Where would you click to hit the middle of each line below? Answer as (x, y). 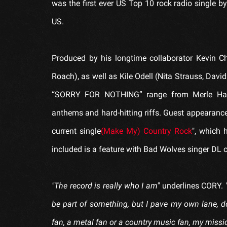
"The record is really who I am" (106, 185)
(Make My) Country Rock (147, 131)
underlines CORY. (192, 185)
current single (77, 131)
